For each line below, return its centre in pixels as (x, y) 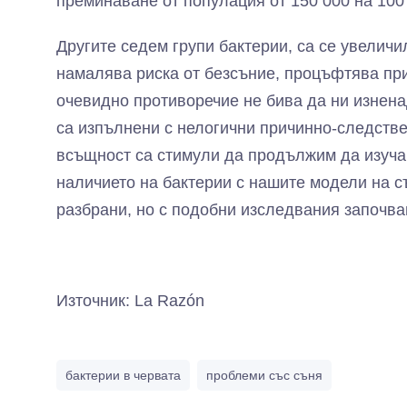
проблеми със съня (264, 375)
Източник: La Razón (130, 301)
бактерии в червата (123, 375)
